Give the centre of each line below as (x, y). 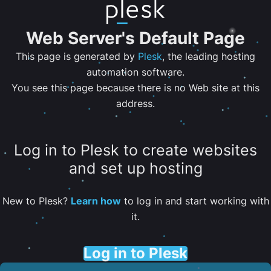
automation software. (135, 72)
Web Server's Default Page (135, 38)
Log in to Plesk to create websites (135, 150)
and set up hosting (135, 168)
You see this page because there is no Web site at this (135, 88)
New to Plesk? (36, 201)
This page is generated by (77, 56)
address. (135, 103)
